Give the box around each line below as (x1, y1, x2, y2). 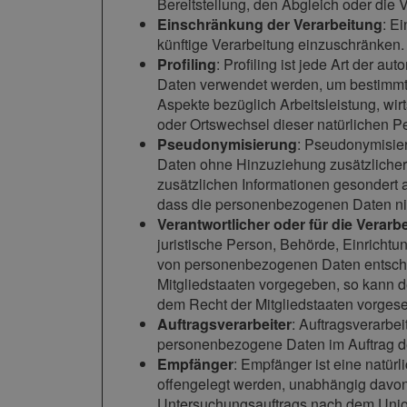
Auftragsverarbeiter (157, 313, 292, 335)
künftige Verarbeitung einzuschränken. (157, 34, 404, 55)
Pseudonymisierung (157, 134, 297, 155)
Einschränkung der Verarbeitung (157, 14, 382, 35)
